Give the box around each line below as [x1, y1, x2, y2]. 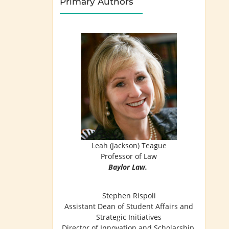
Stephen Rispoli [102, 191, 156, 201]
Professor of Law [101, 151, 157, 161]
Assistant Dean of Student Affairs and [64, 201, 193, 212]
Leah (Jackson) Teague [91, 140, 167, 150]
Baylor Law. [108, 162, 147, 172]
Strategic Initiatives [96, 212, 162, 222]
